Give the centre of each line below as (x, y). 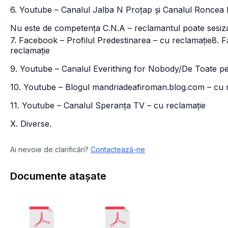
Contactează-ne (118, 149)
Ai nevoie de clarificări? (49, 149)
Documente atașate (58, 176)
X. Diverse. (31, 124)
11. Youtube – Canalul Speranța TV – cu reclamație (108, 105)
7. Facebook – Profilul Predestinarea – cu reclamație (111, 40)
